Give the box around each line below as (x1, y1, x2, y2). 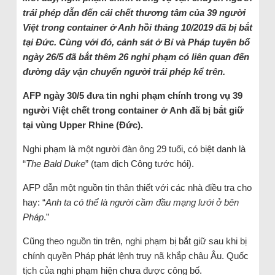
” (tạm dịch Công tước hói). (85, 158, 194, 169)
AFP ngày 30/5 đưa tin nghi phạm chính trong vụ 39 (22, 90, 242, 101)
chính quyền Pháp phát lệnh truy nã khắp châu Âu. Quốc (22, 250, 249, 261)
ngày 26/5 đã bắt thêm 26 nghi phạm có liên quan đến (22, 52, 249, 62)
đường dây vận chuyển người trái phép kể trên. (22, 66, 225, 77)
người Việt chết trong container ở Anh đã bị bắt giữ (22, 105, 244, 115)
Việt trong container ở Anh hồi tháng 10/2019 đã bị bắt (22, 22, 252, 33)
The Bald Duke (25, 158, 85, 169)
